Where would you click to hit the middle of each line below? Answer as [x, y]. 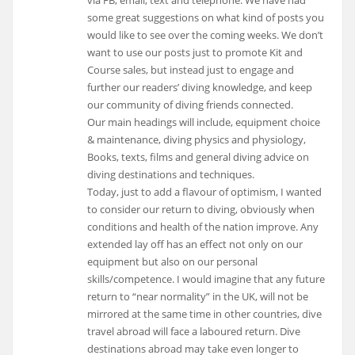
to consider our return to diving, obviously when [201, 210]
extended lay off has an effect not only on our [195, 244]
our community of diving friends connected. [191, 105]
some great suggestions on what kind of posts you [206, 18]
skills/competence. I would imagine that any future [206, 279]
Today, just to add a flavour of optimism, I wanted [205, 192]
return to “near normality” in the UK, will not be [198, 297]
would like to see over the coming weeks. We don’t [206, 35]
